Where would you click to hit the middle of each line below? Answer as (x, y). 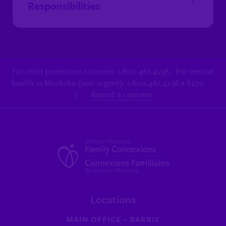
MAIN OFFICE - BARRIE (113, 219)
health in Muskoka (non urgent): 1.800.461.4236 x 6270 (108, 82)
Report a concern (121, 94)
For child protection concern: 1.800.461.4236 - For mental (113, 71)
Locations (113, 199)
